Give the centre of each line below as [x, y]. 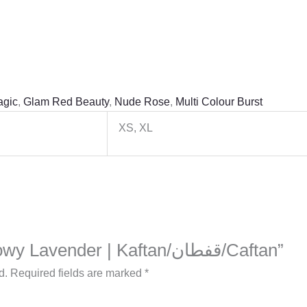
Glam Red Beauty [66, 101]
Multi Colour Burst [219, 101]
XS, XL [136, 127]
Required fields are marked [77, 273]
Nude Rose [142, 101]
